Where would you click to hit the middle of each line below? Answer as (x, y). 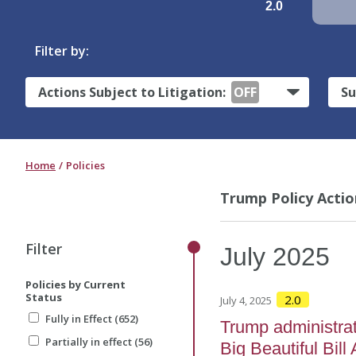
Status (44, 298)
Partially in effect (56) (99, 342)
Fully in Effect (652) (92, 319)
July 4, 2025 (246, 301)
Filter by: (62, 50)
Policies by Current (75, 285)
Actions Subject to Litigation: (133, 93)
